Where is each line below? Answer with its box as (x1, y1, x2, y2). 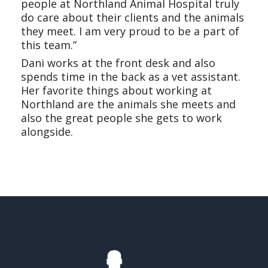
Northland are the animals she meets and (21, 97, 236, 111)
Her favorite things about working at (21, 83, 212, 98)
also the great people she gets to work (21, 111, 222, 125)
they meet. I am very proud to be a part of (21, 24, 239, 38)
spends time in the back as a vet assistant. (21, 69, 240, 84)
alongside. (21, 124, 73, 139)
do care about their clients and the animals (21, 10, 244, 25)
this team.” (21, 38, 77, 52)
